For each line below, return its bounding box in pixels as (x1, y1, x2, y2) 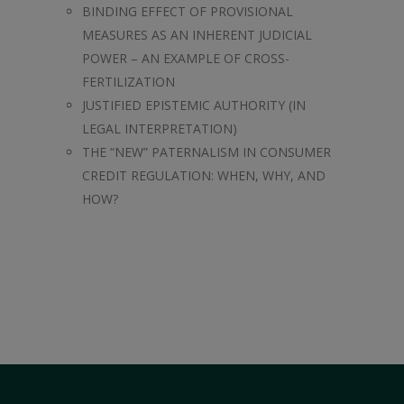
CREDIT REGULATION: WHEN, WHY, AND (82, 167, 326, 184)
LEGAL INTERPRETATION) (82, 120, 237, 137)
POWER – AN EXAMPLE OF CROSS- (82, 50, 289, 67)
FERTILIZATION (82, 73, 175, 90)
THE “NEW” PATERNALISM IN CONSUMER (82, 143, 331, 161)
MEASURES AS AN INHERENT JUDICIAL (82, 26, 312, 43)
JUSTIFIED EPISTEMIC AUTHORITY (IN (82, 96, 306, 114)
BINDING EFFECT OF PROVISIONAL (82, 3, 293, 20)
